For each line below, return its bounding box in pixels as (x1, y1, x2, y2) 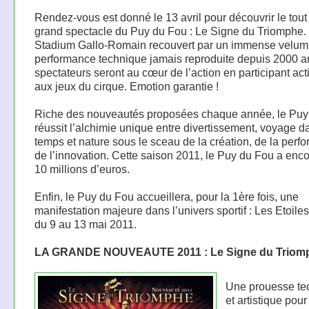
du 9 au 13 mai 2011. (34, 218, 137, 231)
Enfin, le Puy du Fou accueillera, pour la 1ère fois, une (34, 190, 299, 203)
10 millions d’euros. (34, 163, 130, 176)
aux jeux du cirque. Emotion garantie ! (34, 80, 219, 93)
